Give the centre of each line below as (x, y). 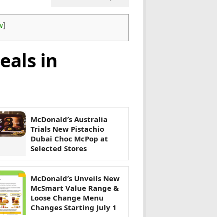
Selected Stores (59, 148)
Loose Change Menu (67, 198)
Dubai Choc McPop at (69, 139)
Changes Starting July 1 (74, 208)
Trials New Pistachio (67, 129)
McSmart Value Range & (75, 188)
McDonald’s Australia (69, 119)
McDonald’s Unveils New (75, 178)
